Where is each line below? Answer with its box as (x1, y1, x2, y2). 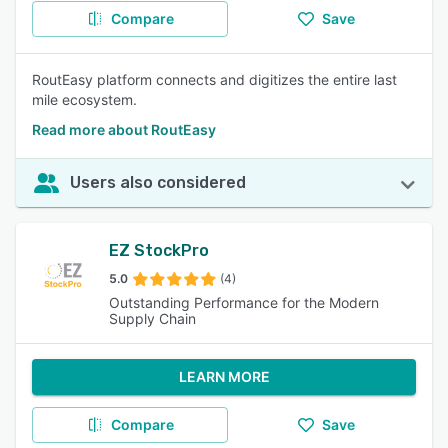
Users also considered (70, 173, 246, 192)
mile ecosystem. (32, 91, 137, 108)
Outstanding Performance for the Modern (109, 294, 380, 311)
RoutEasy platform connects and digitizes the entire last (32, 71, 397, 88)
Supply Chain (109, 310, 197, 327)
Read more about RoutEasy (32, 121, 216, 138)
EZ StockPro (109, 241, 210, 260)
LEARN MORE (178, 368, 270, 385)
